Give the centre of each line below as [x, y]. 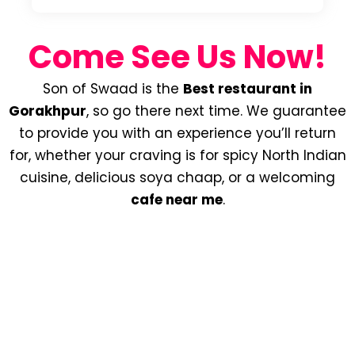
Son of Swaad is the [113, 88]
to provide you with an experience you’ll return [177, 133]
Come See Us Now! [177, 57]
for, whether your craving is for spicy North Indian [177, 155]
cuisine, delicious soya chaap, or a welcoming [177, 177]
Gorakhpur [48, 111]
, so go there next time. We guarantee [216, 111]
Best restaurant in [248, 88]
